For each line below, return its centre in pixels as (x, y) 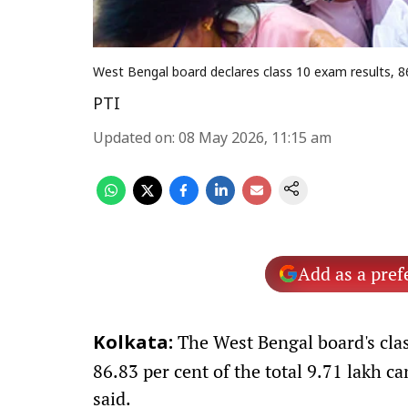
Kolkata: (133, 344)
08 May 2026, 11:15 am (255, 139)
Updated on (133, 139)
